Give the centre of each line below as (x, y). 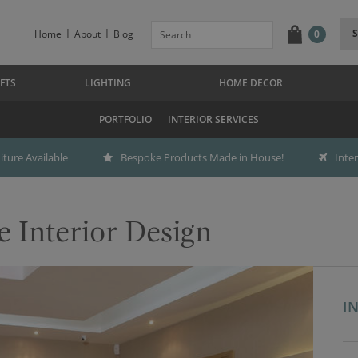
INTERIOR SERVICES (213, 119)
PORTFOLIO (125, 119)
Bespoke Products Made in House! (202, 157)
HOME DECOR (251, 83)
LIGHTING (107, 83)
